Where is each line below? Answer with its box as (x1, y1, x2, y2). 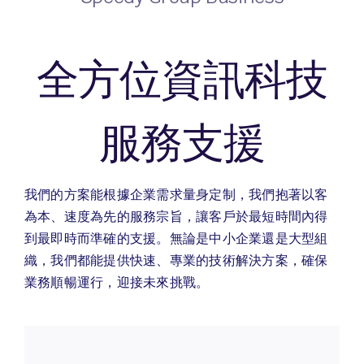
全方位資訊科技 (36, 56, 328, 103)
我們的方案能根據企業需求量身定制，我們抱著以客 (24, 185, 328, 202)
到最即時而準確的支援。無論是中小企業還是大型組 (24, 229, 328, 246)
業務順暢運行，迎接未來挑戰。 (24, 273, 210, 290)
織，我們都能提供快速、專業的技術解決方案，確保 (24, 251, 328, 268)
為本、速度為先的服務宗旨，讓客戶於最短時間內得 (24, 207, 328, 224)
